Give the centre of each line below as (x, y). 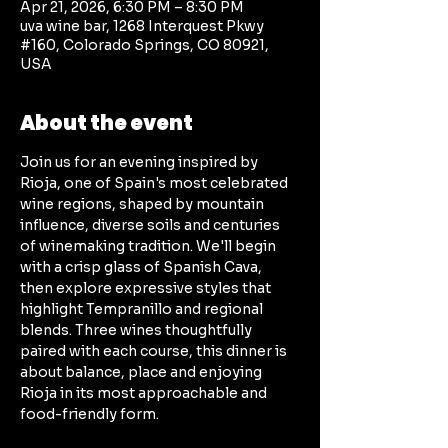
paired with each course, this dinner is (155, 351)
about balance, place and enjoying (142, 372)
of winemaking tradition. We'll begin (149, 246)
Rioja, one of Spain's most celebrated (155, 183)
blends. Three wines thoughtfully (137, 330)
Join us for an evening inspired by (140, 162)
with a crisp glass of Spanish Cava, (142, 267)
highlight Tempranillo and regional (143, 309)
